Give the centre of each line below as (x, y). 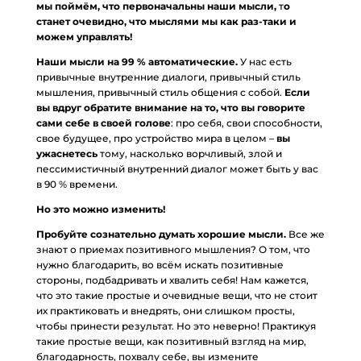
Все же (305, 234)
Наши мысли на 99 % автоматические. (137, 62)
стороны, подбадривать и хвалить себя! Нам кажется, (172, 280)
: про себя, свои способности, (246, 123)
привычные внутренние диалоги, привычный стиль (168, 77)
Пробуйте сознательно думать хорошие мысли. (161, 234)
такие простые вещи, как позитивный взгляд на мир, (171, 341)
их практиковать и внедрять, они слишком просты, (165, 311)
